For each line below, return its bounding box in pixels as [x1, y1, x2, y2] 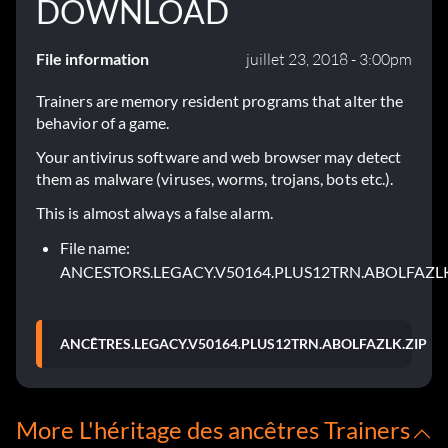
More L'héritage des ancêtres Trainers [16, 415, 410, 445]
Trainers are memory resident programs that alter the [36, 91, 404, 111]
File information [36, 49, 149, 69]
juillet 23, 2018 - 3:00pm [246, 49, 412, 70]
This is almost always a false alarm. [36, 203, 273, 223]
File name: [60, 238, 130, 258]
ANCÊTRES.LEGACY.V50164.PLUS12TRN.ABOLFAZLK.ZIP [60, 335, 427, 353]
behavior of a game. [36, 113, 170, 133]
